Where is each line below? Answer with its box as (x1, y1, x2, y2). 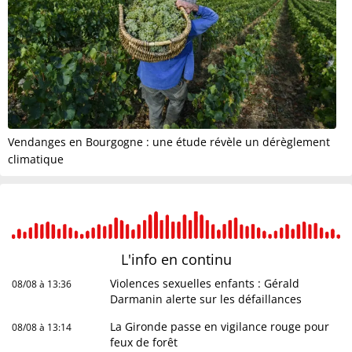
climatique (8, 151, 64, 167)
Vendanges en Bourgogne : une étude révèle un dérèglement (8, 134, 330, 149)
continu (181, 249, 232, 269)
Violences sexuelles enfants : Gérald (110, 275, 300, 291)
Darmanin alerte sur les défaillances (110, 291, 302, 306)
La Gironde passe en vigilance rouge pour (110, 318, 330, 334)
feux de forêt (110, 334, 178, 350)
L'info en (120, 249, 181, 269)
